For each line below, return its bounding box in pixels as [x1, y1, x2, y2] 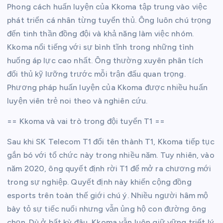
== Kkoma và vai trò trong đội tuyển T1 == [7, 116, 165, 126]
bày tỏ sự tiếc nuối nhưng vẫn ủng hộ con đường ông [7, 204, 207, 214]
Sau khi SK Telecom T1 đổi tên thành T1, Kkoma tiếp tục [7, 136, 215, 146]
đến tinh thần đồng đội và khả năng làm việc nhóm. [7, 28, 194, 38]
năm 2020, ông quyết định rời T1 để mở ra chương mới [7, 163, 212, 173]
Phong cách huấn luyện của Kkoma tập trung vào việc [7, 1, 208, 11]
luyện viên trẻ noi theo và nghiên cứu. [7, 96, 148, 106]
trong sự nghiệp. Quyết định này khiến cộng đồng [7, 177, 192, 187]
